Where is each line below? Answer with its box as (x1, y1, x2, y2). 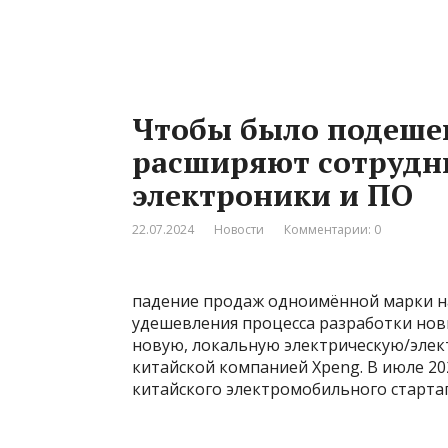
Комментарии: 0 (284, 221, 381, 238)
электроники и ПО (132, 175, 413, 215)
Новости (214, 221, 264, 238)
